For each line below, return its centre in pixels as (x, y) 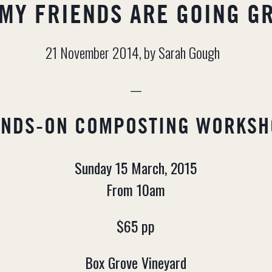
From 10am (136, 190)
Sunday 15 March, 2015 (136, 168)
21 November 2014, (94, 52)
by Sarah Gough (182, 52)
